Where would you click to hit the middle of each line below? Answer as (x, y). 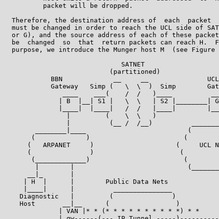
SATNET (74, 64)
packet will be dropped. (68, 5)
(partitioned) (82, 71)
